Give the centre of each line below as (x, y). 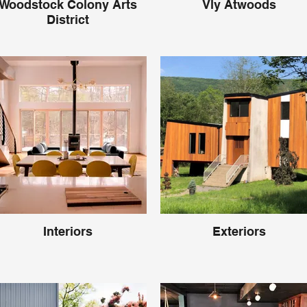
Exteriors (239, 231)
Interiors (68, 231)
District (68, 20)
